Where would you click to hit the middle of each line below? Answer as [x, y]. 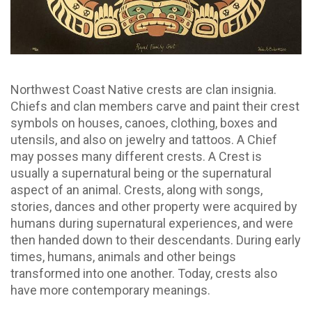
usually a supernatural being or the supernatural [141, 173]
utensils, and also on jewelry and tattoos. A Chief [144, 139]
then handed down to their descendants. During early [156, 240]
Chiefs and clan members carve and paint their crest [155, 106]
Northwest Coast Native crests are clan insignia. [143, 89]
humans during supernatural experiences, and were [152, 223]
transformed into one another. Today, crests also [144, 273]
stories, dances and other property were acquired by [154, 206]
